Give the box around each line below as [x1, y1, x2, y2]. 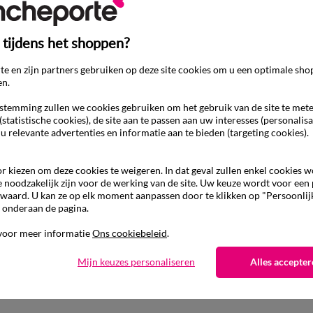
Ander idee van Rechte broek [75, 210, 238, 225]
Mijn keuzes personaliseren [78, 256, 195, 268]
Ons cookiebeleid [92, 226, 167, 239]
